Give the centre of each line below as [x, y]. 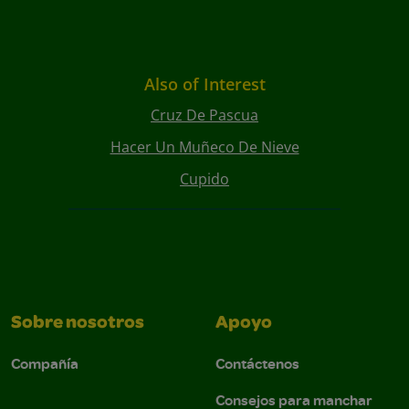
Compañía [45, 364]
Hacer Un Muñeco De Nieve [204, 147]
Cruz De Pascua [204, 115]
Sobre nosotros [78, 325]
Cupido [204, 179]
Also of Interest [204, 84]
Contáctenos [257, 364]
